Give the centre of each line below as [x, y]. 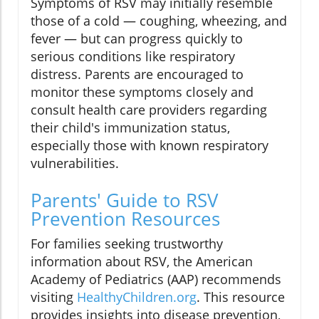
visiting [54, 297]
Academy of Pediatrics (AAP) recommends [156, 279]
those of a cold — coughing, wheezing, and [159, 21]
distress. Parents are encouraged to [137, 74]
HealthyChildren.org [137, 297]
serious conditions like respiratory [133, 57]
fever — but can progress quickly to [137, 39]
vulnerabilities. [75, 163]
